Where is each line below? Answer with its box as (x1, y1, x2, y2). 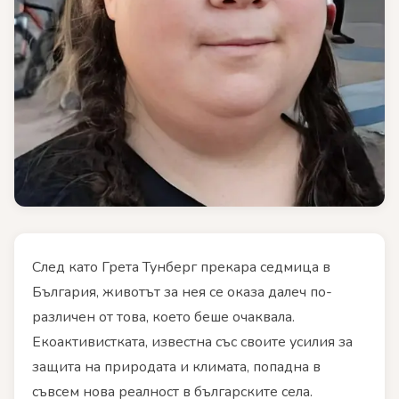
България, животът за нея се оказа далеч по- (32, 282, 332, 303)
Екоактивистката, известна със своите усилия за (32, 332, 353, 353)
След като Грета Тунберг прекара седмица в (32, 257, 330, 278)
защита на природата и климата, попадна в (32, 357, 321, 378)
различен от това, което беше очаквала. (32, 307, 295, 328)
